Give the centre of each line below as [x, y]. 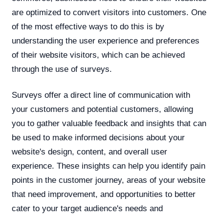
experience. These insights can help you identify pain [109, 166]
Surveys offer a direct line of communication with [101, 95]
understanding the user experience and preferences [106, 41]
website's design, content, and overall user [89, 152]
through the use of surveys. [62, 69]
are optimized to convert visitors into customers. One [109, 12]
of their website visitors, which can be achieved [98, 55]
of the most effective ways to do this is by [88, 27]
